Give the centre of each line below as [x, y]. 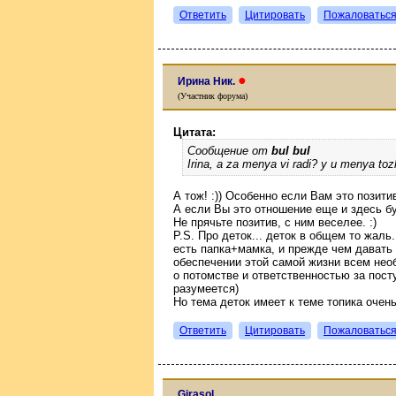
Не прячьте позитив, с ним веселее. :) [275, 222]
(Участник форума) [213, 95]
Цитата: [194, 132]
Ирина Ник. [208, 81]
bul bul [291, 150]
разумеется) [206, 288]
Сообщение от [229, 150]
